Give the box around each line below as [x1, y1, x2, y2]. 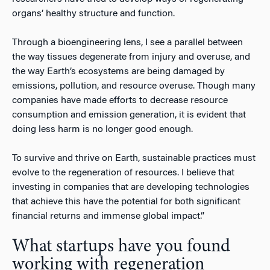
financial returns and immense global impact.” [12, 211, 204, 221]
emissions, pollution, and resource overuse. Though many [12, 81, 256, 91]
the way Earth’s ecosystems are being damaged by [12, 66, 225, 77]
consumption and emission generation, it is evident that [12, 110, 246, 120]
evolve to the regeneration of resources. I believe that [12, 168, 234, 178]
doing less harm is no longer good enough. [12, 124, 193, 134]
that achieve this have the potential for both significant [12, 196, 240, 207]
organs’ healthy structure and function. [12, 8, 175, 19]
